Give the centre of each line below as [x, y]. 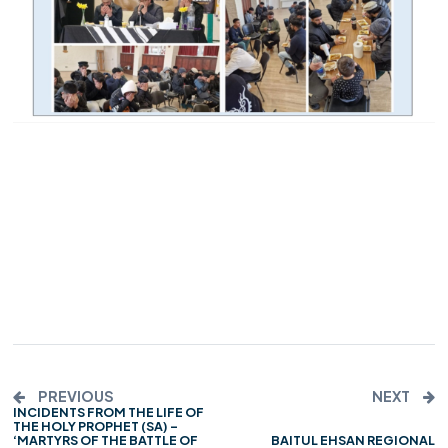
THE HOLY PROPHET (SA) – [96, 425]
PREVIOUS [75, 395]
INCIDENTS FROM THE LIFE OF [109, 411]
